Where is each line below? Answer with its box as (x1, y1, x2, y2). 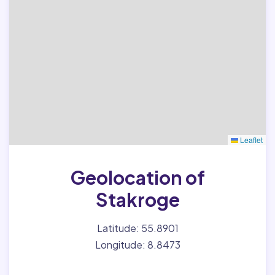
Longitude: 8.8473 (95, 238, 180, 251)
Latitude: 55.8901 (96, 222, 179, 234)
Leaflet (238, 134, 263, 145)
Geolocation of (70, 166, 205, 189)
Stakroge (95, 188, 180, 211)
